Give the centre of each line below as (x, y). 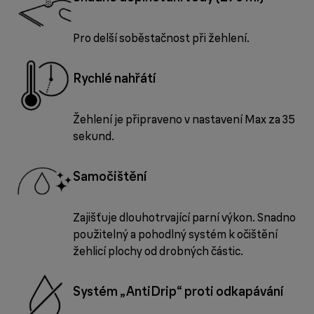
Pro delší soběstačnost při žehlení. (161, 38)
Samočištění (110, 177)
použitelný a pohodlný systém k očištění (175, 234)
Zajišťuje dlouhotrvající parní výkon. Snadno (184, 218)
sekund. (94, 136)
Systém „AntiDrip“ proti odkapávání (178, 292)
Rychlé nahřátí (114, 78)
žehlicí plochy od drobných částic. (158, 251)
